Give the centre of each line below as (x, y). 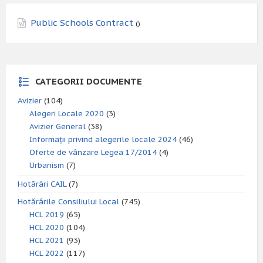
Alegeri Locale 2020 (67, 114)
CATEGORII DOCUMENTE (89, 81)
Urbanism (47, 165)
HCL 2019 (47, 215)
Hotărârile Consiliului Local (68, 202)
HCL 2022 (47, 253)
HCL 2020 (47, 227)
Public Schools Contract (82, 23)
